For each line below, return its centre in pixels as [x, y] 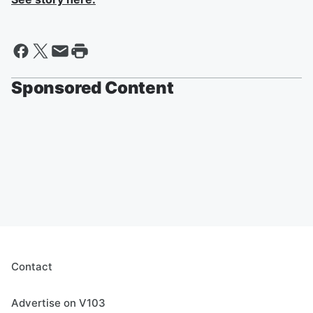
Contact [32, 267]
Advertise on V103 [58, 303]
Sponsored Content [93, 88]
